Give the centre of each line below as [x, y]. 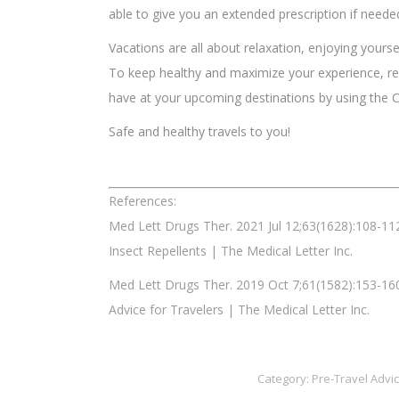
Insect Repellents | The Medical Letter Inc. [231, 250]
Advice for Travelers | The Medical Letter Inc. [239, 309]
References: [142, 200]
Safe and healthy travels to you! [199, 131]
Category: [284, 378]
